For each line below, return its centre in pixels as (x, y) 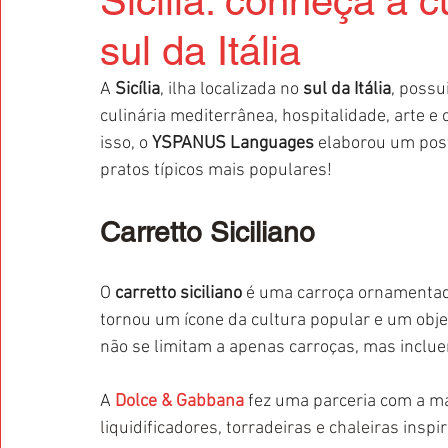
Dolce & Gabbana (179, 401)
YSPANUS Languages (233, 143)
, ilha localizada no (231, 89)
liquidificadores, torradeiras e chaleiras (249, 428)
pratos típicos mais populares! (216, 170)
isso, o (126, 143)
